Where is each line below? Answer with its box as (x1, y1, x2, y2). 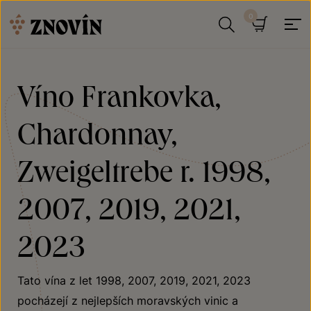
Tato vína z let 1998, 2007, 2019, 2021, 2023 (17, 274, 251, 287)
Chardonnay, (17, 115, 178, 151)
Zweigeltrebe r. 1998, (17, 152, 271, 188)
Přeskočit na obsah (1, 3, 102, 17)
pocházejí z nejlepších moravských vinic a (17, 294, 238, 308)
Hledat (243, 44, 278, 58)
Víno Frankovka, (17, 77, 221, 113)
